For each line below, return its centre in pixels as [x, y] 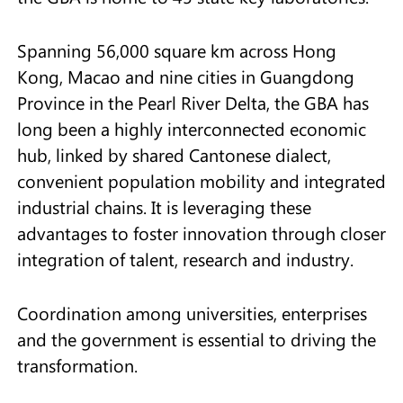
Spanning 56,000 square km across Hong [176, 51]
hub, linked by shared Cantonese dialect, [174, 155]
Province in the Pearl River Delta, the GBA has [193, 103]
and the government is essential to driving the [196, 340]
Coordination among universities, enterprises [192, 313]
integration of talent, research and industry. [185, 260]
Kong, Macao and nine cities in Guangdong [185, 77]
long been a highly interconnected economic [191, 129]
